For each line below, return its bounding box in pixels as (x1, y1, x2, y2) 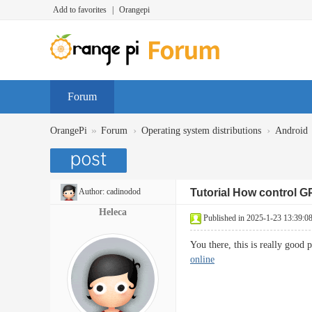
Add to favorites (53, 5, 107, 15)
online (190, 254, 214, 265)
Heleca (99, 207, 127, 217)
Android (275, 125, 308, 136)
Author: (77, 187, 107, 196)
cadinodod (107, 187, 141, 196)
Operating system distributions (141, 125, 261, 136)
